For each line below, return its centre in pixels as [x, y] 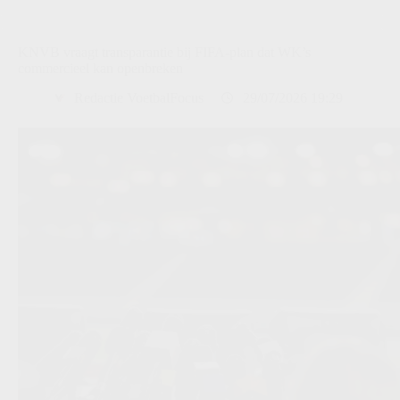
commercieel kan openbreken [100, 68]
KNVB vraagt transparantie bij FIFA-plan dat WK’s [164, 52]
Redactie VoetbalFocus [139, 97]
